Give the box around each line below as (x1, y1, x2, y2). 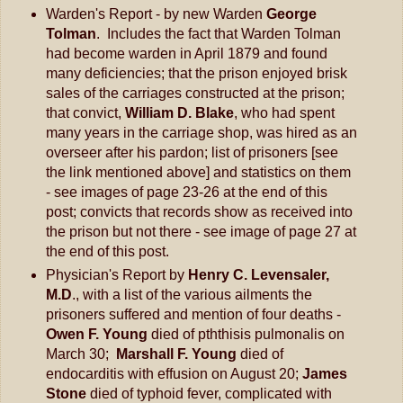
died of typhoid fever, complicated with (85, 385, 332, 401)
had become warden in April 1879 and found (45, 45, 327, 61)
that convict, (45, 104, 125, 121)
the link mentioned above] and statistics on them (45, 164, 351, 180)
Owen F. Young (45, 326, 148, 342)
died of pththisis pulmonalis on (147, 326, 345, 342)
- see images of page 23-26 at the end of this (45, 184, 327, 200)
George (265, 5, 317, 22)
